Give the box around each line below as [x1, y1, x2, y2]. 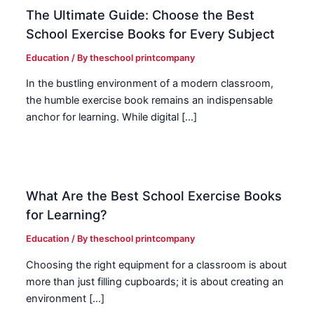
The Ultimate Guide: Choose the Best [26, 6, 255, 22]
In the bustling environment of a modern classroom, [26, 77, 274, 90]
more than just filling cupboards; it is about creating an [26, 275, 285, 288]
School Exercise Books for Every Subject [26, 25, 275, 41]
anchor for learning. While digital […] [26, 111, 198, 124]
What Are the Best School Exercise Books [26, 188, 282, 204]
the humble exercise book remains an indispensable [26, 94, 273, 107]
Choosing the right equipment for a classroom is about [26, 258, 287, 271]
